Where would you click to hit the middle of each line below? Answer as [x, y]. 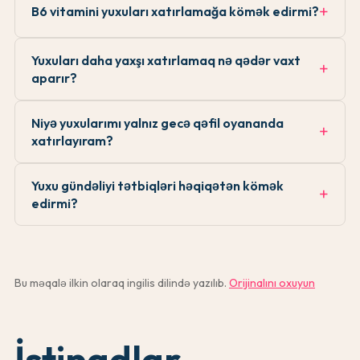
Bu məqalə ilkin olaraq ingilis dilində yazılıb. [121, 282]
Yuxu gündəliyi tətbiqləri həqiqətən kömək [157, 185]
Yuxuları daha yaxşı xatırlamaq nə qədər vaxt [166, 60]
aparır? [54, 78]
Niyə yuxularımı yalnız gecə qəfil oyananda [157, 123]
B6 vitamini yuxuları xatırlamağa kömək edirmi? [175, 12]
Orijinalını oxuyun [272, 282]
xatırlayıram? [72, 140]
